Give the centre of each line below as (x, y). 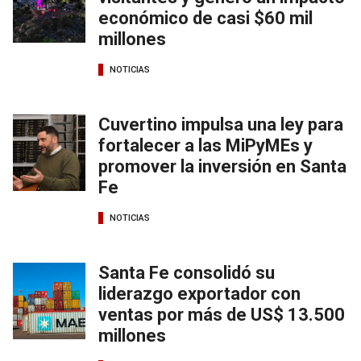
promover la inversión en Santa (222, 167)
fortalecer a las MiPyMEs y (205, 146)
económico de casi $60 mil (205, 19)
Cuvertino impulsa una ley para (221, 125)
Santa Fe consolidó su (187, 273)
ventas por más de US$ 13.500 (222, 315)
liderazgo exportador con (199, 294)
